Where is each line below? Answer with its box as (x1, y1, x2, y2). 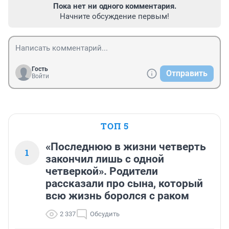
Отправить (166, 68, 208, 79)
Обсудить (90, 210, 120, 218)
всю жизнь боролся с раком (45, 190, 189, 202)
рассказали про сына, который (45, 177, 203, 190)
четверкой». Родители (45, 165, 158, 178)
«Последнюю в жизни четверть (45, 141, 206, 153)
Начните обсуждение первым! (60, 12, 169, 21)
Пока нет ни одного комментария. (53, 2, 176, 11)
